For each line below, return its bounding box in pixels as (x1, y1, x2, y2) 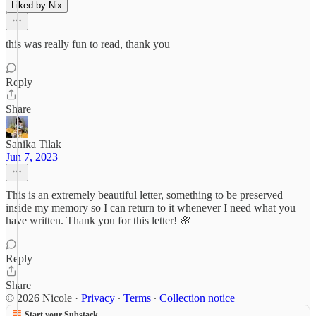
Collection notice (159, 292, 235, 304)
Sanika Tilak (6, 138, 61, 150)
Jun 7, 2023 (6, 151, 58, 163)
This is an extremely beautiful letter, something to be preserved (6, 189, 283, 201)
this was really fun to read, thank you (6, 38, 170, 50)
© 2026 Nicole (6, 292, 75, 304)
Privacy (81, 292, 115, 304)
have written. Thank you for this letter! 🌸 (6, 214, 191, 226)
